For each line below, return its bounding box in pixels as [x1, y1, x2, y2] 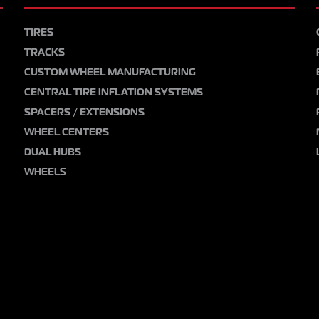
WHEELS [24, 166, 66, 178]
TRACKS [24, 46, 65, 58]
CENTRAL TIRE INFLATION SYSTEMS [24, 86, 203, 98]
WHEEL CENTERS [24, 126, 109, 138]
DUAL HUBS [24, 146, 81, 158]
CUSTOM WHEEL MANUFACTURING [24, 66, 196, 78]
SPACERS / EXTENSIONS [24, 106, 145, 118]
